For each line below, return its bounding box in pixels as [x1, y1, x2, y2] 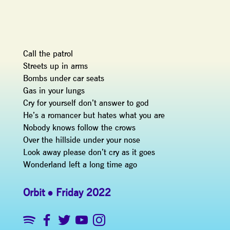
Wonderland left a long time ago [23, 159, 137, 169]
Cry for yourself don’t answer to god [23, 98, 149, 108]
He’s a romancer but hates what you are [23, 110, 165, 120]
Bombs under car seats [23, 73, 104, 83]
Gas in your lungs [23, 85, 85, 95]
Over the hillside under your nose [23, 135, 140, 145]
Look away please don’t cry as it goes [23, 147, 155, 157]
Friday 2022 [55, 186, 111, 199]
